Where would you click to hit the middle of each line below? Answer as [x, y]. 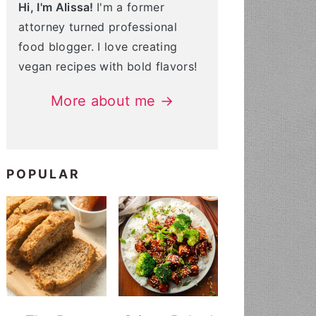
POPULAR [43, 174]
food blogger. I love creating [98, 47]
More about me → [112, 101]
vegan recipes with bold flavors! [108, 66]
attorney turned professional [98, 27]
